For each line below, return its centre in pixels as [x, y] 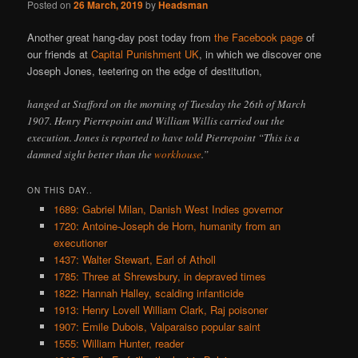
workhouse [178, 155]
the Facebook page [259, 37]
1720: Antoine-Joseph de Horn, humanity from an [167, 226]
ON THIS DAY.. [60, 191]
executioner [80, 243]
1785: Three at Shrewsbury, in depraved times [159, 276]
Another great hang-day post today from [121, 37]
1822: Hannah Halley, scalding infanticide [148, 293]
